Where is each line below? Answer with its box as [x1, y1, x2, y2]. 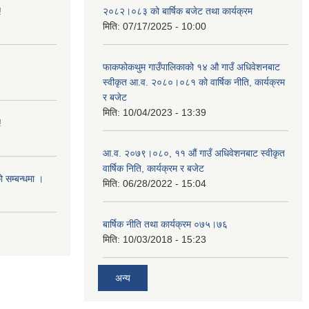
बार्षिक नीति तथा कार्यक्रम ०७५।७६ [103, 218, 228, 230]
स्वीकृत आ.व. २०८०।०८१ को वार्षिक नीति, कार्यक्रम [103, 76, 285, 88]
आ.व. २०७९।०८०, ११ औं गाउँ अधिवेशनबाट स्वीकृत [103, 147, 285, 159]
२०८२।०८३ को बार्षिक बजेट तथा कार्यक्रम [103, 5, 252, 17]
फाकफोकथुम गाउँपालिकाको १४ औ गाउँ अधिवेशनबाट [103, 61, 280, 72]
